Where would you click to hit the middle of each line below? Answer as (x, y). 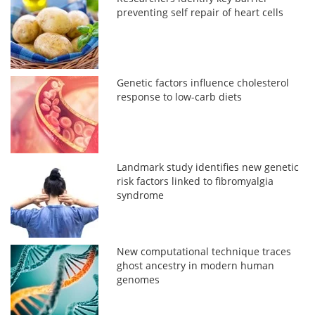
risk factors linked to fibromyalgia (195, 181)
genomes (139, 280)
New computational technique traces (204, 252)
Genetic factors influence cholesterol (203, 83)
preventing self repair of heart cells (200, 13)
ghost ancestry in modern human (196, 266)
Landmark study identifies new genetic (208, 167)
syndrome (141, 195)
